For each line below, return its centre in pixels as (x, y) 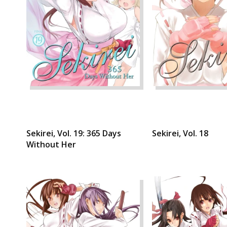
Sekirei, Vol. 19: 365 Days (74, 134)
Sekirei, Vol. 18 (180, 134)
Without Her (51, 145)
